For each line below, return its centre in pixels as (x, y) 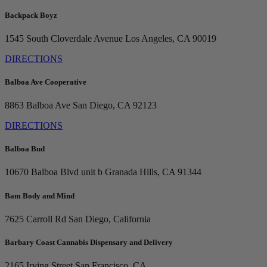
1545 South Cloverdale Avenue (64, 38)
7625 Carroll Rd (35, 219)
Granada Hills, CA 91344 (152, 172)
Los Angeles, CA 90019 (170, 38)
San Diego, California (108, 219)
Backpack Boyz (31, 15)
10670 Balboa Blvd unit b (54, 172)
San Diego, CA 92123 (114, 105)
